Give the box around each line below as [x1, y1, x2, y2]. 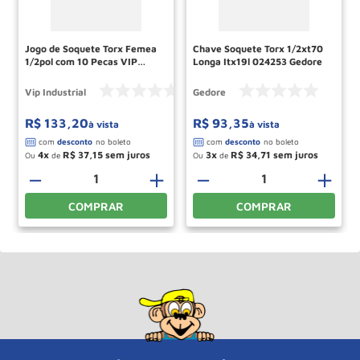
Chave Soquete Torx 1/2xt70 [193, 42, 323, 55]
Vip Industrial [25, 85, 86, 98]
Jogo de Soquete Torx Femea [25, 42, 157, 55]
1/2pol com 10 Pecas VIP [25, 55, 137, 67]
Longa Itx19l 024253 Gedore [193, 55, 322, 67]
